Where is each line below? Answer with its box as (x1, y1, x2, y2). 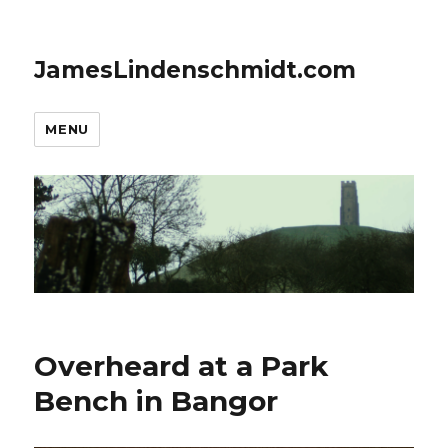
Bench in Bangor (34, 384, 279, 419)
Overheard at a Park (34, 349, 329, 384)
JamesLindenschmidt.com (34, 56, 357, 84)
